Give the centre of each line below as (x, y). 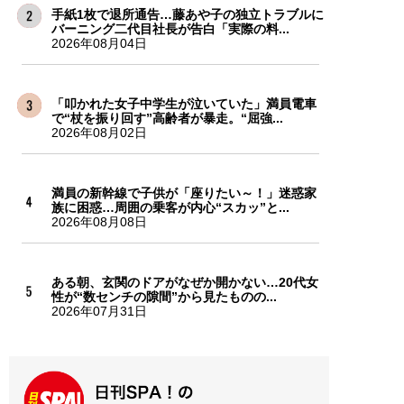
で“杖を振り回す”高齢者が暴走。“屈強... (167, 118)
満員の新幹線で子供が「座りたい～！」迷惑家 (184, 193)
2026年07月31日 (99, 311)
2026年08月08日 (99, 221)
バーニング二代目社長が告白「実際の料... (170, 28)
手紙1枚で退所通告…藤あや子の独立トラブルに (187, 14)
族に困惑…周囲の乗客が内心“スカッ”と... (170, 207)
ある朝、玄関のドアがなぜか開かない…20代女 (184, 282)
